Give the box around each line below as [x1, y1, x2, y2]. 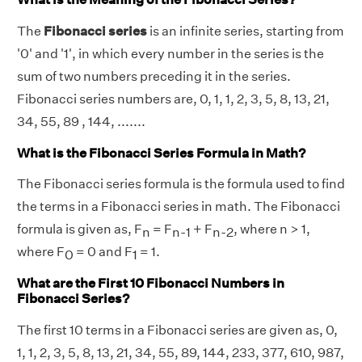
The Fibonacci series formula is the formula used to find [17, 176, 345, 192]
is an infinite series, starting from [147, 23, 344, 39]
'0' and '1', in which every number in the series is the [17, 45, 324, 61]
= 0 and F [74, 244, 133, 260]
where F [17, 244, 65, 260]
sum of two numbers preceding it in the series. [17, 68, 291, 84]
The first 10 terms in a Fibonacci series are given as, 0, [17, 322, 338, 338]
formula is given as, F [17, 221, 142, 238]
